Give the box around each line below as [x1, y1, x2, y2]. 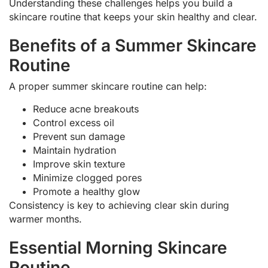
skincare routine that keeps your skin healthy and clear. [9, 11, 257, 23]
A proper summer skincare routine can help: [9, 80, 207, 93]
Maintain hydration [33, 144, 116, 156]
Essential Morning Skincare [9, 237, 227, 258]
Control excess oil [33, 116, 114, 129]
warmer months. [9, 212, 82, 225]
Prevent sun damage [33, 130, 125, 142]
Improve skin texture [33, 157, 125, 170]
